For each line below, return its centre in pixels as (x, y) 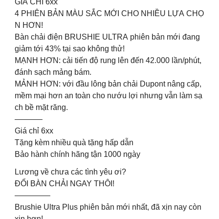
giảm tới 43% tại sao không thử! (70, 48)
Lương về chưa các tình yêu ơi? (70, 172)
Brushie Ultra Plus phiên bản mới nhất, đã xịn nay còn (109, 207)
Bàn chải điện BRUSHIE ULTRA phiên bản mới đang (108, 37)
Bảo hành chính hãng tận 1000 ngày (77, 154)
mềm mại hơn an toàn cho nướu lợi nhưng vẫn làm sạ (109, 95)
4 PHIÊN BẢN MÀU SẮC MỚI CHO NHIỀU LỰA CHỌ (109, 13)
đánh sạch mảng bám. (53, 72)
